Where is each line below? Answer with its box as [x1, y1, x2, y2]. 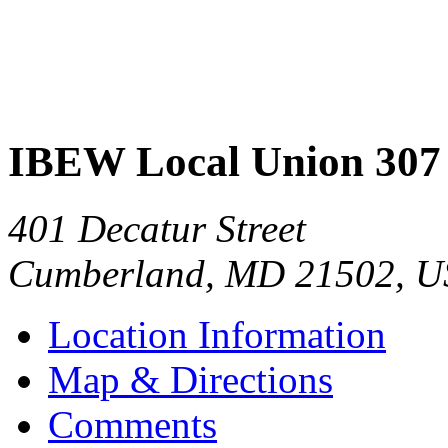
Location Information [48, 312, 386, 356]
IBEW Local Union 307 [8, 137, 441, 185]
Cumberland [8, 251, 205, 295]
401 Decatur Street [8, 206, 306, 250]
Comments [48, 402, 217, 446]
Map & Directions [48, 357, 333, 401]
